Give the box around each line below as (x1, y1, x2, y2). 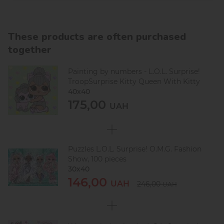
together (8, 42, 51, 56)
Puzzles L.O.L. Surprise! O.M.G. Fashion (68, 144, 201, 153)
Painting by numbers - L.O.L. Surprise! (68, 67, 200, 76)
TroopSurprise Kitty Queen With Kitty (68, 77, 200, 86)
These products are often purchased (8, 29, 186, 43)
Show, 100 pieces (68, 154, 126, 163)
